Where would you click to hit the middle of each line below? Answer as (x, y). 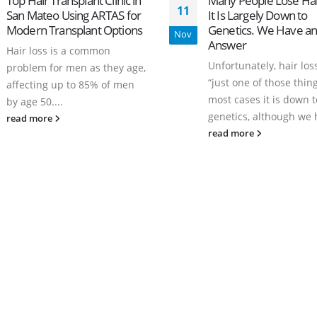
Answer (227, 45)
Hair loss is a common (58, 50)
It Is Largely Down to (258, 15)
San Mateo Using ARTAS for (73, 15)
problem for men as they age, (76, 67)
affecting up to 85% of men (70, 84)
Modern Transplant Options (74, 30)
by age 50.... (34, 101)
